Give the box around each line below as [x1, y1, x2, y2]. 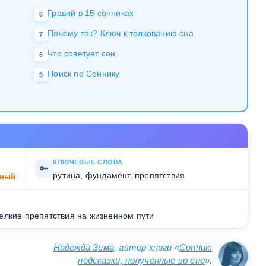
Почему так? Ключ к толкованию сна [47, 28, 194, 39]
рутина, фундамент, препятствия [53, 170, 185, 180]
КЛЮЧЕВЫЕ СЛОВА [53, 159, 123, 166]
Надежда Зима [53, 242, 115, 252]
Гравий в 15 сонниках [47, 8, 134, 18]
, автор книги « [114, 242, 180, 252]
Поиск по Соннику [47, 69, 120, 79]
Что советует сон [47, 49, 116, 59]
